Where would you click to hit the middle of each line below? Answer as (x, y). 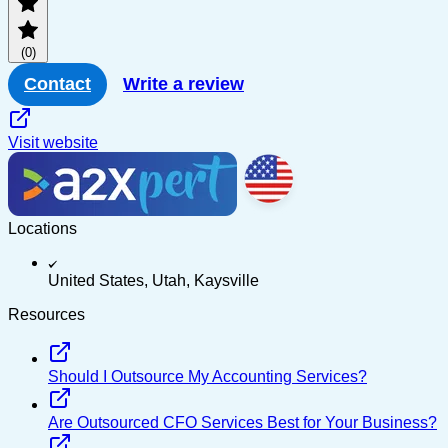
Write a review (183, 83)
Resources (46, 314)
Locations (42, 228)
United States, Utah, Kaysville (153, 280)
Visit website (53, 142)
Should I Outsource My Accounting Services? (207, 376)
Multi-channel (339, 55)
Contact (57, 83)
